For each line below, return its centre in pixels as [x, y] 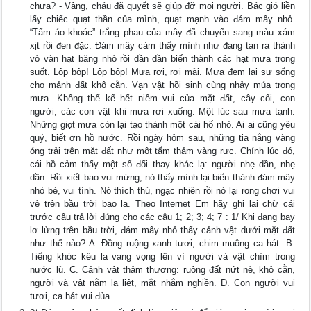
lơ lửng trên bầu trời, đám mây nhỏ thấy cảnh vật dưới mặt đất [162, 230]
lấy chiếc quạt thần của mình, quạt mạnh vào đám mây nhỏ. [162, 19]
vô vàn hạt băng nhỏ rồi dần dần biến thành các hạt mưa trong [162, 59]
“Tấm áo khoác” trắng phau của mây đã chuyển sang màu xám [162, 33]
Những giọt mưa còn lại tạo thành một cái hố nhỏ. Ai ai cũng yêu [162, 125]
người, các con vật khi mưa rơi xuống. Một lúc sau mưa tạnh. [162, 112]
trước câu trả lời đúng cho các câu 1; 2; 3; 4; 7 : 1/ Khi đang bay [162, 217]
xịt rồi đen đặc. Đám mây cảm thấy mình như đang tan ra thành [162, 46]
